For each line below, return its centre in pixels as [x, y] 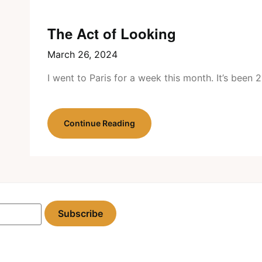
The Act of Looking [111, 33]
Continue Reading [99, 123]
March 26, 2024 [82, 54]
